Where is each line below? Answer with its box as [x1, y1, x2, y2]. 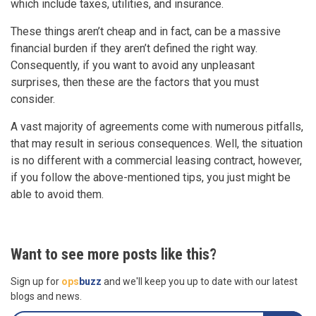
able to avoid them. [11, 187, 104, 201]
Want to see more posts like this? [11, 245, 217, 263]
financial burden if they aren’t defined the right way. [11, 41, 257, 55]
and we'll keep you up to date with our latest [102, 275, 298, 287]
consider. [11, 92, 55, 106]
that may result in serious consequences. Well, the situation [11, 136, 303, 150]
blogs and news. [11, 290, 82, 302]
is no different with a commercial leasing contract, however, [11, 153, 302, 167]
